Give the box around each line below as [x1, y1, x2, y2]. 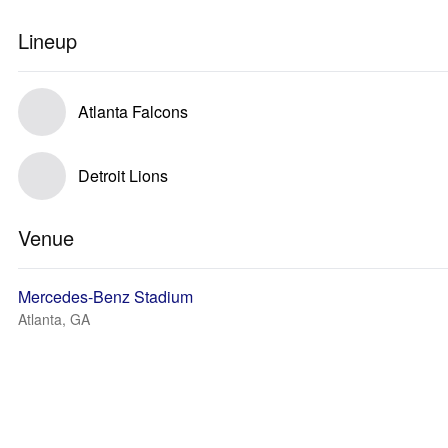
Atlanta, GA [18, 309, 90, 329]
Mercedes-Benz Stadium [18, 285, 193, 308]
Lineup [18, 26, 77, 55]
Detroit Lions [78, 164, 168, 187]
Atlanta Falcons [78, 100, 188, 123]
